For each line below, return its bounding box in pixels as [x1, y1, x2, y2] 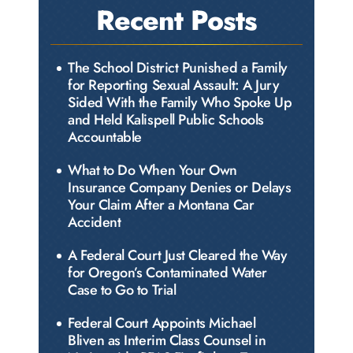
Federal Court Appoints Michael [68, 313, 256, 334]
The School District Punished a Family [68, 58, 288, 79]
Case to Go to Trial [68, 280, 176, 301]
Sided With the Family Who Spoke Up [68, 92, 292, 113]
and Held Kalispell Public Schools [68, 110, 264, 131]
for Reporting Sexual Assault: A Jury [68, 75, 280, 96]
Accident [68, 212, 121, 233]
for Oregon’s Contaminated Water [68, 262, 267, 284]
